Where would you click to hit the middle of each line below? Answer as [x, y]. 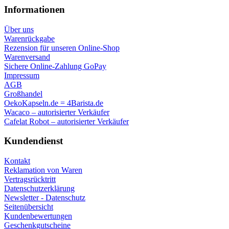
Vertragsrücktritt [30, 179]
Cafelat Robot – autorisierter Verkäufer [66, 121]
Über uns [19, 29]
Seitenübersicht [29, 207]
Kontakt [17, 161]
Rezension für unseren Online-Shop [62, 48]
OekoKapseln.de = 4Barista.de [54, 103]
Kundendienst [33, 141]
